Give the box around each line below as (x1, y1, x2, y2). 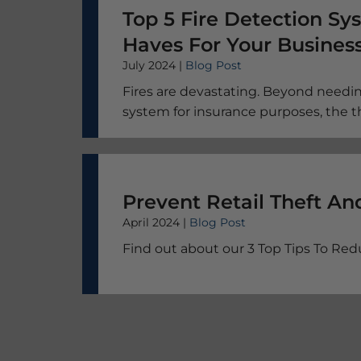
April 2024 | (122, 214, 189, 230)
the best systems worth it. (122, 143, 291, 160)
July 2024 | (122, 57, 185, 73)
